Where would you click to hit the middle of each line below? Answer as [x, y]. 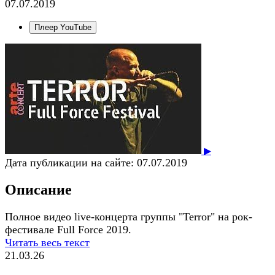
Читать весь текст [47, 242]
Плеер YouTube [63, 27]
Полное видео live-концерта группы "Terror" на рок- [129, 216]
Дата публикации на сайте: [69, 162]
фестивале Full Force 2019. [68, 229]
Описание [38, 189]
